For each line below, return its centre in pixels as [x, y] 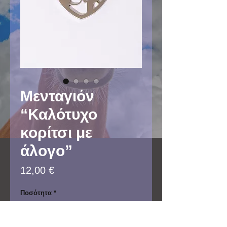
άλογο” [46, 151]
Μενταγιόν [57, 96]
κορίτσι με [56, 133]
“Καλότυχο [59, 114]
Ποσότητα [36, 193]
